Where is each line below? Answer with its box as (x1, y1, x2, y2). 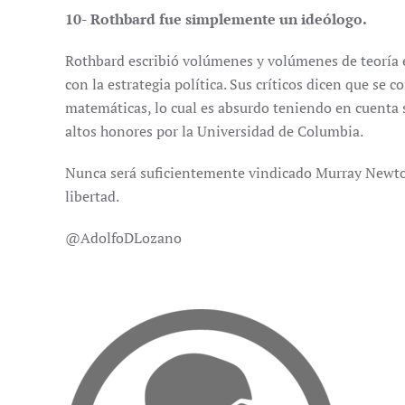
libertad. (65, 186, 119, 206)
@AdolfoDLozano (65, 228, 182, 248)
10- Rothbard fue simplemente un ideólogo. (65, 9, 367, 29)
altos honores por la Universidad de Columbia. (65, 121, 363, 141)
